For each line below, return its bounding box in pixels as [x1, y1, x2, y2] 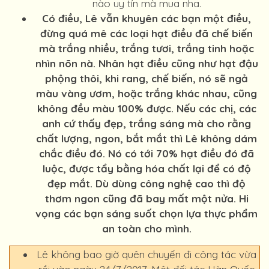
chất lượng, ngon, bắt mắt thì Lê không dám [36, 132, 257, 145]
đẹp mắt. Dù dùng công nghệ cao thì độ [47, 177, 246, 190]
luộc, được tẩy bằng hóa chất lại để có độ [42, 162, 251, 175]
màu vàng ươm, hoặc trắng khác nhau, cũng [36, 87, 257, 100]
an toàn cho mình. [101, 222, 192, 235]
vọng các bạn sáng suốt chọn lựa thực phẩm [35, 207, 258, 220]
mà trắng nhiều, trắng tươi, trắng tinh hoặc [39, 42, 254, 55]
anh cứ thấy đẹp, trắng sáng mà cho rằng [42, 117, 251, 130]
